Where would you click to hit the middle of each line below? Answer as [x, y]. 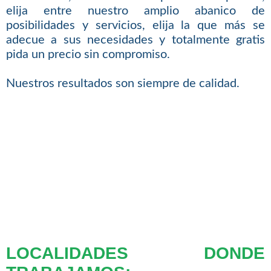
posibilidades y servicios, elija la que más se [135, 26]
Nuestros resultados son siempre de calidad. [122, 84]
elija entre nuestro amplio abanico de [135, 11]
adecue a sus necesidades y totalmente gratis [135, 40]
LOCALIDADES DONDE [135, 253]
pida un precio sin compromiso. [88, 55]
